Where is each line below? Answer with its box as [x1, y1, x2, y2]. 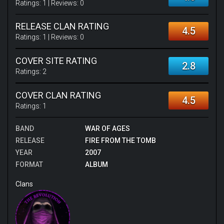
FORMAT [15, 160, 43, 168]
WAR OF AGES [84, 124, 130, 132]
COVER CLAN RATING [15, 90, 101, 100]
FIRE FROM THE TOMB [84, 136, 156, 144]
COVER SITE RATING [15, 55, 97, 66]
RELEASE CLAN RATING [15, 21, 109, 31]
